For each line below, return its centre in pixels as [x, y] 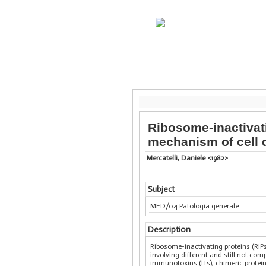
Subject [161, 189]
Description [169, 229]
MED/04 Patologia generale [195, 206]
